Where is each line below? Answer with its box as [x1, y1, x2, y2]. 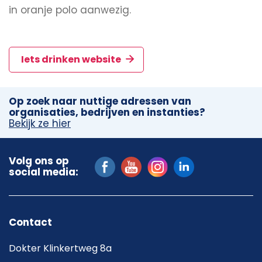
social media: [9, 165, 78, 180]
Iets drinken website [21, 53, 123, 67]
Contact [9, 215, 52, 230]
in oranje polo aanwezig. [9, 3, 131, 18]
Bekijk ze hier [9, 116, 71, 131]
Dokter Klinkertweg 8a [9, 242, 112, 256]
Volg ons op [9, 154, 69, 168]
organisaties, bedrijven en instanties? [9, 105, 205, 120]
